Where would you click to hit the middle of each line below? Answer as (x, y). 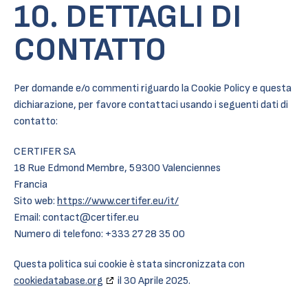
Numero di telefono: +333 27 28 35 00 (99, 234)
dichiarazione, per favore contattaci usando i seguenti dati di (151, 105)
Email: (28, 218)
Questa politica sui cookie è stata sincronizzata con (129, 264)
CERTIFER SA (45, 152)
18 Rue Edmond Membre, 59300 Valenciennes (117, 168)
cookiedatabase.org (58, 281)
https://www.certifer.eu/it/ (118, 201)
